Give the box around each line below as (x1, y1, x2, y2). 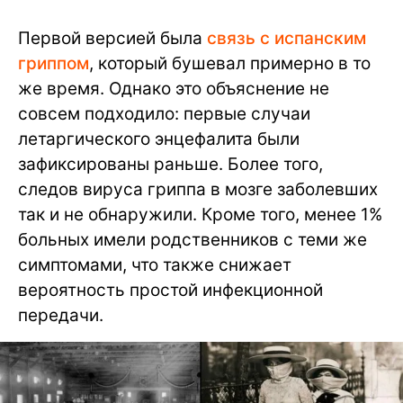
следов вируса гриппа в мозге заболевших (18, 179, 378, 201)
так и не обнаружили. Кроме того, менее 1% (18, 204, 382, 226)
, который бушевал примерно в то (89, 53, 371, 75)
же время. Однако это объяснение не (18, 78, 329, 100)
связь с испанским (207, 28, 366, 49)
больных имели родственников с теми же (18, 229, 367, 251)
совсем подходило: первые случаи (18, 103, 310, 125)
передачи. (18, 305, 103, 327)
